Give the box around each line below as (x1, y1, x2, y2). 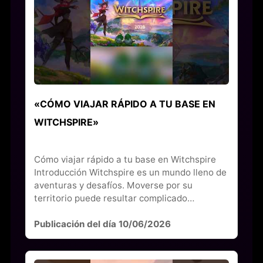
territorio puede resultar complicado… (33, 192, 194, 204)
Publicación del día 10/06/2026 (33, 218, 171, 230)
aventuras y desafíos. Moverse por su (33, 179, 193, 191)
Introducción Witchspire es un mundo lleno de (33, 166, 227, 178)
